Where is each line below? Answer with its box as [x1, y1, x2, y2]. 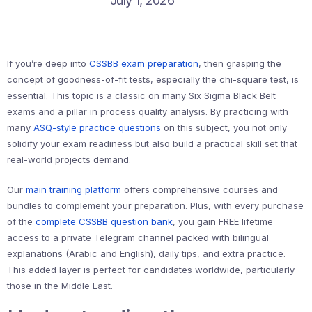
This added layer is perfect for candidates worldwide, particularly [7, 264, 295, 275]
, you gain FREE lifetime [173, 216, 273, 227]
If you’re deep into [7, 58, 89, 69]
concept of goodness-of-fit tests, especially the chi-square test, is [7, 74, 299, 85]
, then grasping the [198, 58, 281, 69]
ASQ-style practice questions [33, 122, 161, 133]
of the [7, 216, 36, 227]
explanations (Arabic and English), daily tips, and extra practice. [7, 248, 286, 259]
